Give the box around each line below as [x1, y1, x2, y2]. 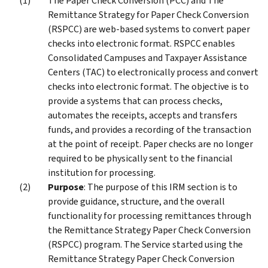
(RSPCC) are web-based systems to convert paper [48, 22, 250, 35]
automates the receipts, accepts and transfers [48, 108, 237, 121]
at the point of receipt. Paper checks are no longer [48, 137, 253, 150]
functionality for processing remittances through [48, 209, 251, 222]
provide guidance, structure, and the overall [48, 194, 225, 208]
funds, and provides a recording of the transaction [48, 123, 251, 136]
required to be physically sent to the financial [48, 151, 233, 165]
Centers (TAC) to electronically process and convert [48, 65, 258, 78]
